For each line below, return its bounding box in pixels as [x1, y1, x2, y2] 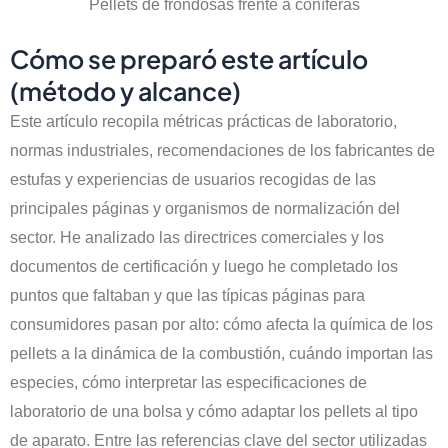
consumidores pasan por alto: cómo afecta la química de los [10, 316, 433, 334]
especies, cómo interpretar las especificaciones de [10, 374, 367, 392]
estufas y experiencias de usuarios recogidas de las [10, 171, 376, 189]
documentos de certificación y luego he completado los [10, 258, 398, 276]
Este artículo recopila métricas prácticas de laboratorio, [10, 113, 397, 131]
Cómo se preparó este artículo [10, 43, 368, 76]
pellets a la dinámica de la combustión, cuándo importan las [10, 345, 433, 363]
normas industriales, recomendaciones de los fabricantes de [10, 142, 435, 160]
